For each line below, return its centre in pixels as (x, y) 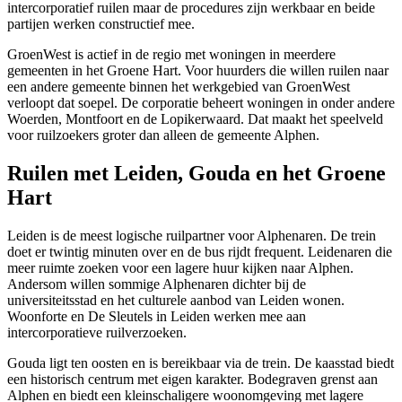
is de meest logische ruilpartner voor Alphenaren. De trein (211, 235)
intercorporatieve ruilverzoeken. (97, 332)
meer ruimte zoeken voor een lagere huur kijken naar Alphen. (180, 267)
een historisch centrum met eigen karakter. (127, 379)
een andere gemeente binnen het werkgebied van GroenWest (179, 87)
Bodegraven (282, 379)
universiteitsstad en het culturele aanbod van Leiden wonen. (176, 300)
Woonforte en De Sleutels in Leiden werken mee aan (157, 316)
